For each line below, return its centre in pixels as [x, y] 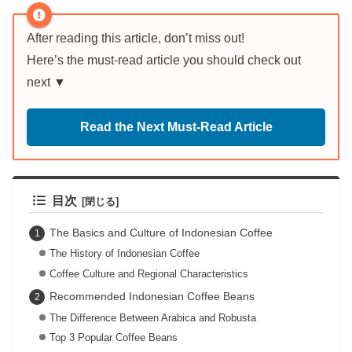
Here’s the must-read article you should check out [164, 60]
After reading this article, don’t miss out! [136, 38]
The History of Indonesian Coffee [124, 254]
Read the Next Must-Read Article [176, 127]
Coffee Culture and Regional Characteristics [148, 274]
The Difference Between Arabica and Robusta [152, 317]
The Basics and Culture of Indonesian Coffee [161, 232]
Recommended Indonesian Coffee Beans [152, 296]
